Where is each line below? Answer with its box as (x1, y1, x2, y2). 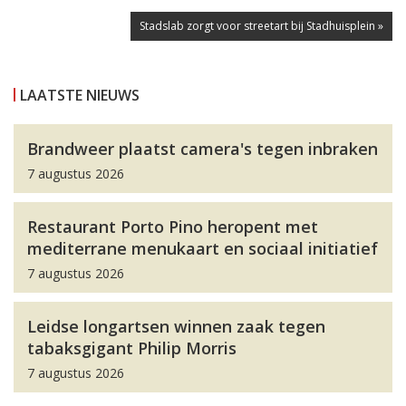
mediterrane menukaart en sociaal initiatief (27, 237, 378, 260)
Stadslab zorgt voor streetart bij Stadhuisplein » (140, 18, 383, 34)
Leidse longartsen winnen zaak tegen (27, 315, 325, 338)
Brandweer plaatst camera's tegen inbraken (27, 138, 378, 160)
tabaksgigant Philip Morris (27, 337, 237, 360)
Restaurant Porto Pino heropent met (27, 216, 318, 238)
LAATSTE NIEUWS (20, 85, 140, 106)
